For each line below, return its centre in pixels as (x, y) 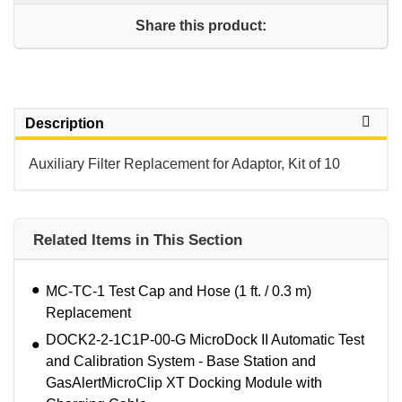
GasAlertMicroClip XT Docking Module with (184, 383)
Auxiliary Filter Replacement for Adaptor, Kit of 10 (184, 164)
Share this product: (201, 26)
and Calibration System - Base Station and (181, 362)
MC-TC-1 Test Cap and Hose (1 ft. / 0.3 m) (179, 292)
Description (65, 124)
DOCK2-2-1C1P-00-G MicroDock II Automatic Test (205, 340)
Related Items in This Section (138, 240)
